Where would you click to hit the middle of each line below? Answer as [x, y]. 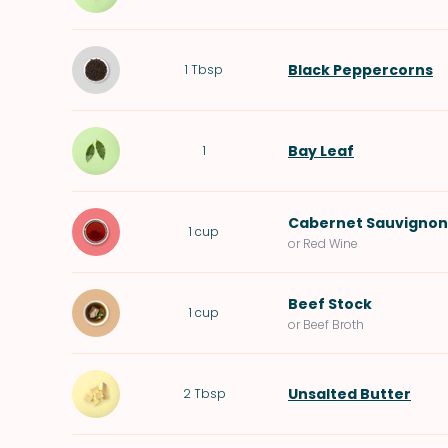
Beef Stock [330, 304]
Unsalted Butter [349, 394]
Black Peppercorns [360, 70]
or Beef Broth [326, 324]
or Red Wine [323, 243]
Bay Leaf [321, 151]
